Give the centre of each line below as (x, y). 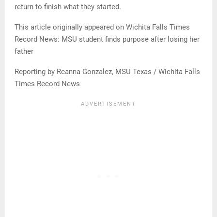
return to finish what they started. (68, 7)
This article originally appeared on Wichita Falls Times (102, 27)
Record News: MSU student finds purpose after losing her (107, 39)
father (24, 51)
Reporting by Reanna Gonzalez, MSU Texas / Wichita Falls (107, 71)
